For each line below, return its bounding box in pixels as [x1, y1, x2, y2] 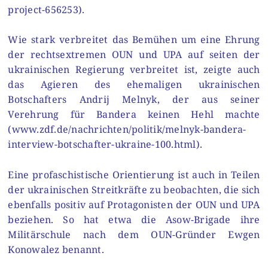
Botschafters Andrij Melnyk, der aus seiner [8, 93, 260, 106]
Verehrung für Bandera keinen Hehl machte [8, 108, 260, 121]
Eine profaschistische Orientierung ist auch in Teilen [8, 167, 260, 181]
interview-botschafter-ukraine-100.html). [8, 138, 203, 151]
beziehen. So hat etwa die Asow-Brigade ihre [8, 212, 260, 226]
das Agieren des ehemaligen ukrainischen [8, 78, 260, 92]
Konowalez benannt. [8, 242, 104, 256]
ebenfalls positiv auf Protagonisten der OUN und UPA [8, 197, 260, 211]
